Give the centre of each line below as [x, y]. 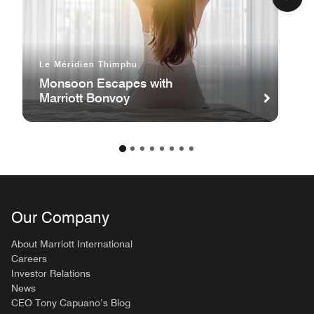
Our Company [60, 217]
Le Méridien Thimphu [89, 64]
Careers [29, 259]
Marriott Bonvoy [84, 98]
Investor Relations [51, 273]
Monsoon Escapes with [106, 83]
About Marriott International [72, 244]
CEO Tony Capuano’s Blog [71, 303]
